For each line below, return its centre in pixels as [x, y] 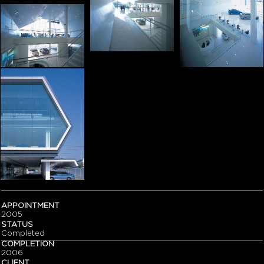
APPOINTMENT [30, 206]
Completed [23, 233]
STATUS [17, 225]
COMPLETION [28, 244]
